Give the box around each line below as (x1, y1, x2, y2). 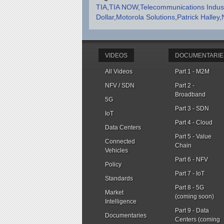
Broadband (175, 90, 205, 98)
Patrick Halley (177, 13, 220, 21)
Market (105, 188, 123, 196)
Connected (105, 137, 135, 145)
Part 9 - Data (175, 206, 209, 214)
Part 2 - (175, 81, 194, 89)
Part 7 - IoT (175, 169, 204, 177)
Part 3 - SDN (175, 104, 209, 112)
